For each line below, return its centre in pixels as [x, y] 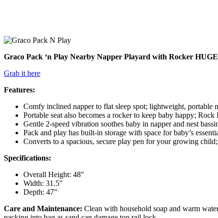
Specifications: [27, 158]
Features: [19, 90]
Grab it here [22, 73]
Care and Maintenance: [43, 208]
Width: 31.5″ [43, 183]
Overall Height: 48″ [54, 174]
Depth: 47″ [40, 192]
